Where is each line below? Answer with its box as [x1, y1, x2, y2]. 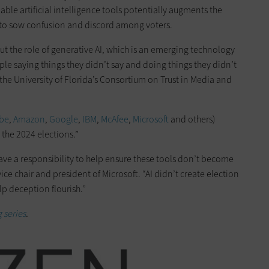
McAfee [101, 112, 128, 125]
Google [49, 112, 78, 125]
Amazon [13, 112, 45, 125]
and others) [169, 112, 215, 125]
